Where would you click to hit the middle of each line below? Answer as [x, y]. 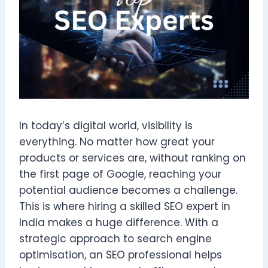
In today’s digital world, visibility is [106, 125]
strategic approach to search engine [115, 238]
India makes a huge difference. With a [119, 222]
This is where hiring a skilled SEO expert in [125, 206]
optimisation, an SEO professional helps [121, 255]
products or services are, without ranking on [133, 158]
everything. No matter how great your [117, 141]
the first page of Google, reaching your [120, 174]
